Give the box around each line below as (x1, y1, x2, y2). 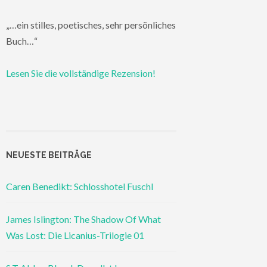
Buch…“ (6, 35, 38, 47)
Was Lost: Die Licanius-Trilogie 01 (6, 229, 144, 241)
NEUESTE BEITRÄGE (6, 150, 92, 160)
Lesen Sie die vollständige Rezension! (6, 67, 156, 79)
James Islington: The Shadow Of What (6, 213, 161, 225)
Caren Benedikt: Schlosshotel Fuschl (6, 181, 153, 193)
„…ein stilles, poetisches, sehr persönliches (6, 19, 176, 31)
